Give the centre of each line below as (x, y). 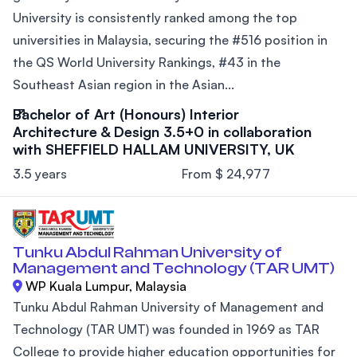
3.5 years (40, 173)
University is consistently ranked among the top (155, 17)
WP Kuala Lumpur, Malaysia (106, 286)
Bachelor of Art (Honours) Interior (126, 114)
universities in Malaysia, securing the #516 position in (170, 39)
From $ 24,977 (226, 173)
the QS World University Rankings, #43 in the (147, 62)
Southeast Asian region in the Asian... (124, 84)
